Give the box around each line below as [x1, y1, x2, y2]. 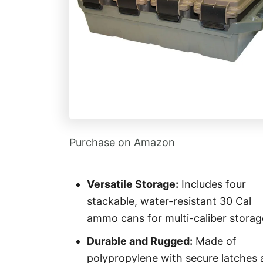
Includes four [178, 178, 246, 190]
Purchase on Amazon [69, 136, 175, 149]
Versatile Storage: [87, 178, 178, 190]
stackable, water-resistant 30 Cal [87, 195, 251, 207]
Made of [193, 235, 237, 247]
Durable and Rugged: [87, 235, 193, 247]
